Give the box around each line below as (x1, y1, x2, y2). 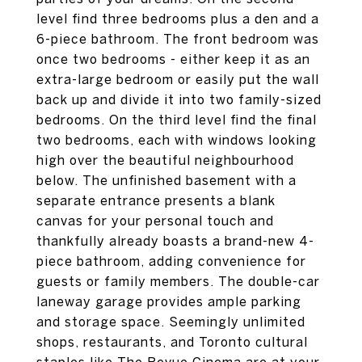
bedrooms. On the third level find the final (36, 112, 317, 127)
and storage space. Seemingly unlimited (36, 314, 305, 329)
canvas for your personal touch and (36, 213, 274, 228)
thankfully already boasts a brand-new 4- (36, 234, 314, 248)
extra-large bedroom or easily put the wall (36, 72, 319, 86)
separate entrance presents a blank (36, 193, 276, 208)
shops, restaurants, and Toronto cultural (36, 335, 308, 349)
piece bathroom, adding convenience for (36, 254, 306, 268)
